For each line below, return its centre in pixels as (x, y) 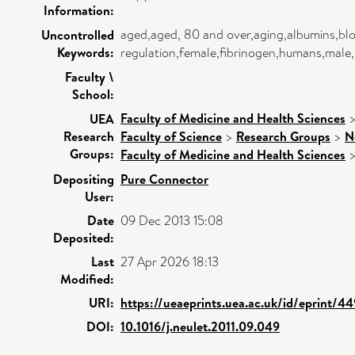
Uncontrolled (78, 34)
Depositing (84, 179)
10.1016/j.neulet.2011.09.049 (200, 326)
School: (93, 94)
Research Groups (283, 136)
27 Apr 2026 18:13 (170, 261)
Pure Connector (164, 179)
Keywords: (86, 52)
